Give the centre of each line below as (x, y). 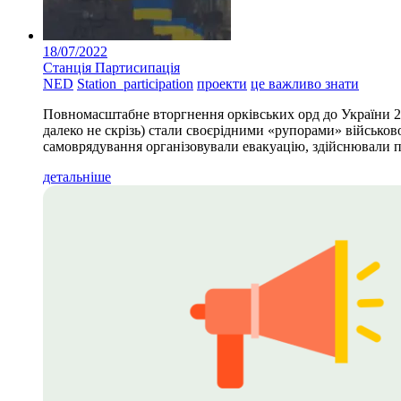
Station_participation (135, 83)
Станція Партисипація (111, 67)
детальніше (77, 176)
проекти (222, 83)
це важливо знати (305, 83)
